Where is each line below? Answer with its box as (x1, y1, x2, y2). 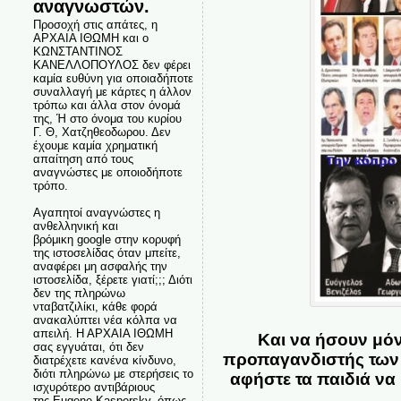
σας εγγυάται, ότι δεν (32, 340, 144, 354)
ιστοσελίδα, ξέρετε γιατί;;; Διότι (32, 273, 192, 286)
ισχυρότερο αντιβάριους (32, 380, 155, 394)
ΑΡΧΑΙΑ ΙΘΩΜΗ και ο (32, 31, 149, 45)
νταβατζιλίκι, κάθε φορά (32, 300, 158, 313)
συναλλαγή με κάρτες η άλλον (32, 85, 192, 98)
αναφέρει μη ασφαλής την (32, 260, 167, 273)
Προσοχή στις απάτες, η (32, 18, 158, 31)
